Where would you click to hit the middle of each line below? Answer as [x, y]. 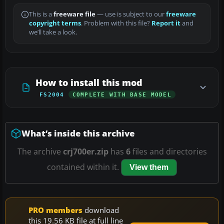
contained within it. [84, 167]
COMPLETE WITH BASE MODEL [122, 95]
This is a [41, 14]
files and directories [168, 152]
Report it [166, 23]
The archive [40, 152]
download [101, 210]
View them [149, 167]
